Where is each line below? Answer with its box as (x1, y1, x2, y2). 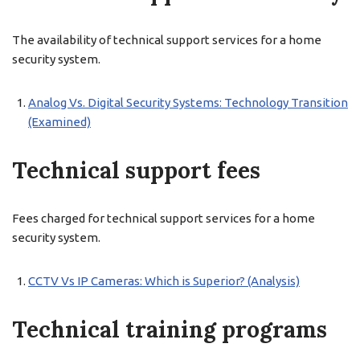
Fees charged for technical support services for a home (12, 211, 315, 225)
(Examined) (28, 115, 91, 129)
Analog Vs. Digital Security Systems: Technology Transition (28, 96, 348, 109)
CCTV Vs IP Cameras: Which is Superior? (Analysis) (28, 274, 300, 288)
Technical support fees (12, 156, 260, 185)
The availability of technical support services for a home (12, 33, 321, 47)
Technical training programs (12, 315, 327, 344)
